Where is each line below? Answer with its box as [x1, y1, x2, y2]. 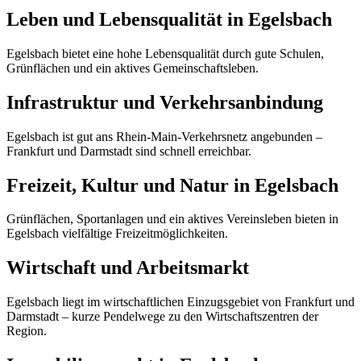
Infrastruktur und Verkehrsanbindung [6, 91, 323, 113]
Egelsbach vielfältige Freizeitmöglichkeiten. [6, 226, 228, 241]
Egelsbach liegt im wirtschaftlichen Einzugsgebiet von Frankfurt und [6, 295, 355, 309]
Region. [6, 324, 47, 338]
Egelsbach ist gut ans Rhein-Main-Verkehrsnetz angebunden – [6, 129, 322, 143]
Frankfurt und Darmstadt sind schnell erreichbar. [6, 143, 251, 158]
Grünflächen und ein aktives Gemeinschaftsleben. [6, 60, 259, 75]
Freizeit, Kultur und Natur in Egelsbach [6, 174, 338, 196]
